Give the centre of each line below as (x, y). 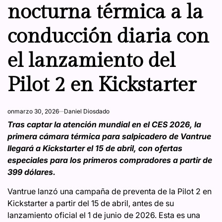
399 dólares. (31, 172)
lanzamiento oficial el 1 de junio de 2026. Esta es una (104, 215)
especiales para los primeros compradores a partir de (110, 160)
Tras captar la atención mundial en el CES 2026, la (104, 125)
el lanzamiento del (91, 61)
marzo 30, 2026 (37, 111)
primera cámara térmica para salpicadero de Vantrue (109, 137)
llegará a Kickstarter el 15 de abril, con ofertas (95, 148)
